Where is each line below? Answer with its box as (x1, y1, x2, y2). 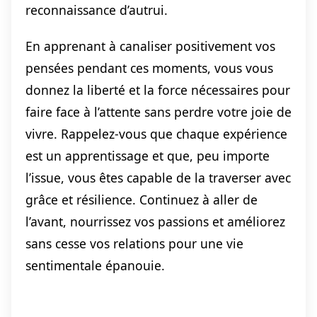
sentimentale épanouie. (25, 256, 165, 274)
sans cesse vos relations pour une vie (25, 234, 243, 252)
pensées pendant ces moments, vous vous (25, 59, 273, 76)
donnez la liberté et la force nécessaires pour (25, 81, 290, 98)
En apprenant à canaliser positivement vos (25, 37, 275, 54)
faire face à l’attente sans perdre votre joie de (25, 103, 292, 120)
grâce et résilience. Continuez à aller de (25, 190, 258, 208)
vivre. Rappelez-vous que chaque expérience (25, 125, 287, 142)
